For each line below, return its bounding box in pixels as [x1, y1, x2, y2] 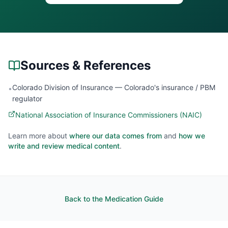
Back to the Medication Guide [65, 194, 163, 203]
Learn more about [8, 131, 67, 140]
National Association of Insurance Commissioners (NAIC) [15, 110, 202, 119]
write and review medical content [8, 141, 120, 150]
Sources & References [20, 58, 151, 73]
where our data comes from [69, 131, 162, 140]
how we [179, 131, 205, 140]
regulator [12, 94, 42, 103]
